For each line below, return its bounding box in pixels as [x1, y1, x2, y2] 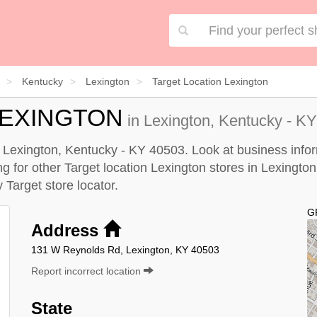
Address [31, 220, 103, 240]
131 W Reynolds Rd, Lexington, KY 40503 [31, 243, 219, 255]
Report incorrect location [31, 265, 144, 277]
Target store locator [6, 178, 115, 192]
